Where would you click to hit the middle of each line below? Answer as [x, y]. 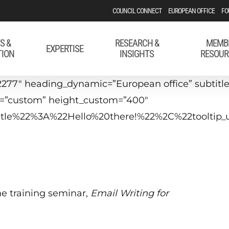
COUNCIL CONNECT [137, 11]
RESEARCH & [137, 43]
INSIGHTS [137, 54]
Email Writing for [130, 193]
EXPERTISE [65, 49]
